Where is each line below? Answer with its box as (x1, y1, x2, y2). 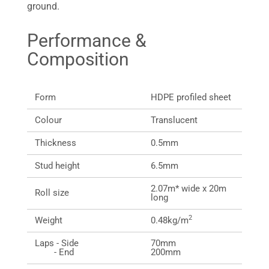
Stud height (35, 160, 80, 171)
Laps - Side (35, 238, 79, 249)
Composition (27, 49, 129, 70)
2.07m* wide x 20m (151, 183, 226, 194)
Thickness (35, 138, 76, 148)
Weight (35, 215, 62, 226)
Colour (35, 115, 62, 125)
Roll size (35, 187, 69, 198)
